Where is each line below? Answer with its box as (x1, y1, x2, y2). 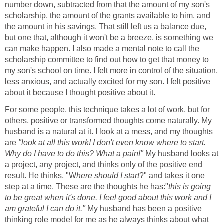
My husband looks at (145, 149, 218, 158)
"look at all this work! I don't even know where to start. (18, 138, 206, 147)
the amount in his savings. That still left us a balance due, (5, 22, 206, 31)
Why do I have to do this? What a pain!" (5, 149, 145, 158)
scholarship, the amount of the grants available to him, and (5, 11, 210, 20)
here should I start (76, 171, 139, 180)
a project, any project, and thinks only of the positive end (5, 160, 202, 169)
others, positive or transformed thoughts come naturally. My (5, 116, 212, 125)
